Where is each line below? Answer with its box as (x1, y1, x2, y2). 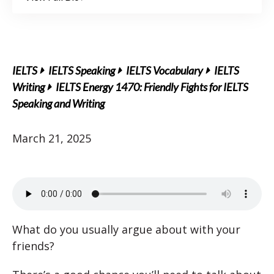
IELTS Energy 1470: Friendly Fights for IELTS (56, 80, 248, 94)
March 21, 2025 (12, 131, 91, 146)
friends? (12, 239, 54, 253)
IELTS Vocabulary (126, 64, 203, 77)
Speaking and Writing (12, 97, 105, 110)
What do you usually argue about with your (12, 222, 240, 237)
